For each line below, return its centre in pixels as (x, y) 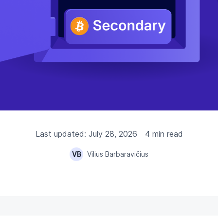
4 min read (164, 134)
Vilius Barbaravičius (118, 154)
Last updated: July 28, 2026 (86, 134)
